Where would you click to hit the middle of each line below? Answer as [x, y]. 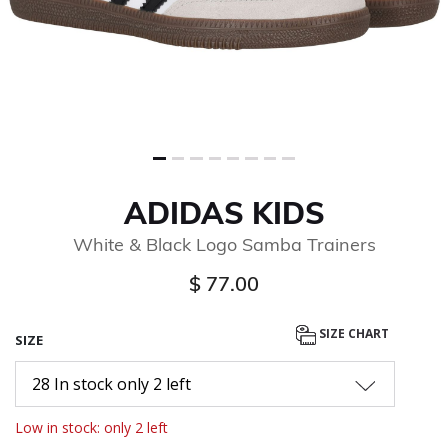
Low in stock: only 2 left [91, 427]
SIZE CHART [354, 334]
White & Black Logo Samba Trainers [224, 244]
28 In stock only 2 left [111, 383]
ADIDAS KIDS [224, 212]
